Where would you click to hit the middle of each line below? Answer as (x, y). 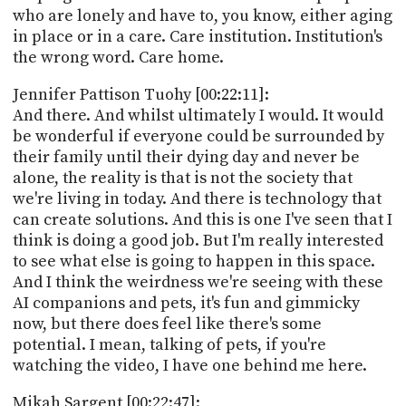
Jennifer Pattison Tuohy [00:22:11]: (140, 94)
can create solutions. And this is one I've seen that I (202, 219)
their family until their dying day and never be (186, 157)
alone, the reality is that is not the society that (182, 178)
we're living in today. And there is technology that (197, 198)
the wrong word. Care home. (118, 57)
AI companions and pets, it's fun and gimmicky (186, 303)
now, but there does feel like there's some (167, 324)
